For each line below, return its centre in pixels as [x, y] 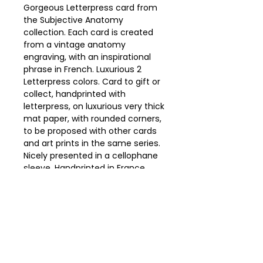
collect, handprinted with [75, 94]
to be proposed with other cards [90, 131]
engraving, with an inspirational [87, 57]
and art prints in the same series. [92, 143]
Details [38, 205]
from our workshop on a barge [86, 180]
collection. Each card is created [88, 32]
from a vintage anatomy [75, 45]
